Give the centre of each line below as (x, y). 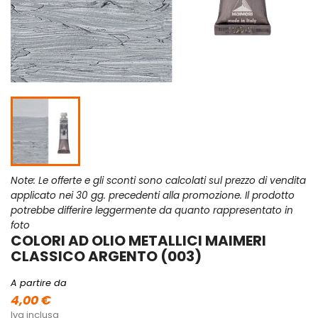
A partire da (39, 283)
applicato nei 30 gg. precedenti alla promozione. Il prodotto (153, 196)
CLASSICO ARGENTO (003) (106, 257)
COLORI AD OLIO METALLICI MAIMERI (138, 241)
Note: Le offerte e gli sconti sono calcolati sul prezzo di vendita (158, 181)
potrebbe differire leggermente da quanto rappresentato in (152, 211)
